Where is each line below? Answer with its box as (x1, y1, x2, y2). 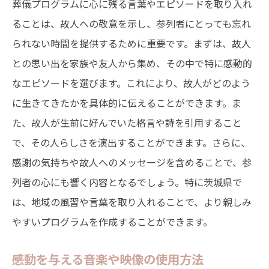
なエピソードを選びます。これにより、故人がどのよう (12, 76, 250, 90)
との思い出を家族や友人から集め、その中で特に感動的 (12, 56, 252, 70)
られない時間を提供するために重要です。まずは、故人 (12, 36, 251, 50)
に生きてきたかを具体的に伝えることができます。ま (12, 95, 241, 110)
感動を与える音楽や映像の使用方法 (12, 250, 204, 268)
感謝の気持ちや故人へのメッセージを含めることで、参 (12, 155, 252, 169)
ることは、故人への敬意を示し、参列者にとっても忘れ (12, 16, 251, 31)
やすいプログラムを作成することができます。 (12, 214, 213, 229)
